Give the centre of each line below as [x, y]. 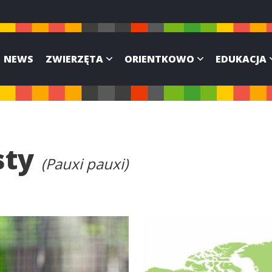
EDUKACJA [241, 59]
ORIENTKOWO [159, 59]
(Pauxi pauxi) [85, 163]
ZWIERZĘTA [74, 59]
